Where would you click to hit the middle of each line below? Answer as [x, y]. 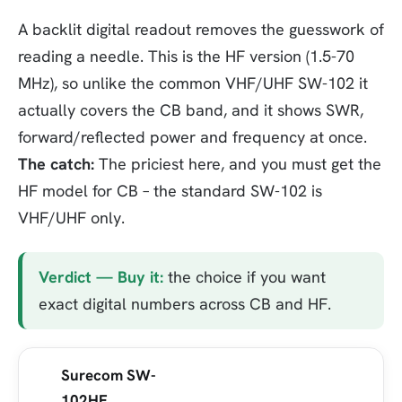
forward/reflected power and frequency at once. [192, 136]
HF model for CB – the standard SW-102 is [170, 190]
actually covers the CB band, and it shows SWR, [191, 109]
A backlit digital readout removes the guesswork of [201, 29]
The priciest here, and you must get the [238, 163]
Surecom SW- [109, 375]
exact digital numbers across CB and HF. [185, 303]
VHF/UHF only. [71, 217]
